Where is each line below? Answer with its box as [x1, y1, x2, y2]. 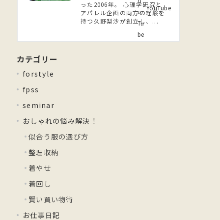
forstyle [23, 69, 55, 79]
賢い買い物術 [28, 194, 74, 205]
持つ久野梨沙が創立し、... [81, 17, 159, 26]
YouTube [146, 4, 171, 12]
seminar [23, 100, 55, 110]
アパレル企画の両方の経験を [81, 9, 165, 17]
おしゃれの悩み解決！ [23, 116, 98, 126]
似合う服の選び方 [28, 132, 89, 142]
